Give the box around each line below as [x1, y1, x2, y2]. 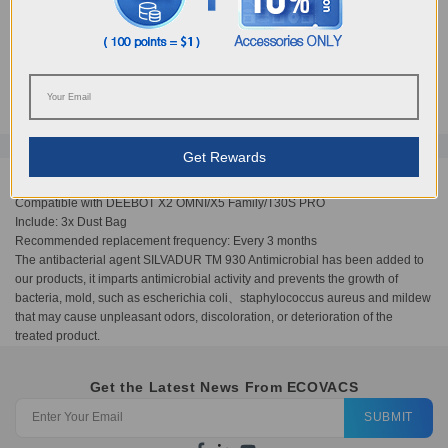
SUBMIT [364, 410, 413, 425]
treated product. [15, 328, 100, 343]
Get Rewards [182, 149, 266, 165]
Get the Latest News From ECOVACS [89, 378, 359, 395]
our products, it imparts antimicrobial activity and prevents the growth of [15, 271, 398, 286]
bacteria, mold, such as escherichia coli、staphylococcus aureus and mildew [15, 290, 431, 305]
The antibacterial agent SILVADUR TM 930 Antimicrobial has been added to [15, 252, 424, 267]
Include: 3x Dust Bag [15, 214, 127, 229]
